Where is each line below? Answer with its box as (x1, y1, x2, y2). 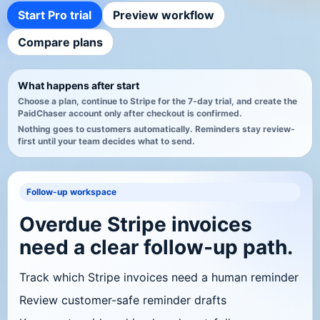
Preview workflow (113, 8, 214, 23)
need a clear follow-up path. (19, 235, 293, 260)
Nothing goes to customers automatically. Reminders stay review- (18, 124, 295, 135)
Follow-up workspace (26, 186, 116, 198)
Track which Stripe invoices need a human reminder (19, 270, 299, 285)
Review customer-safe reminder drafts (19, 293, 226, 308)
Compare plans (18, 35, 103, 50)
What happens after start (18, 79, 139, 92)
